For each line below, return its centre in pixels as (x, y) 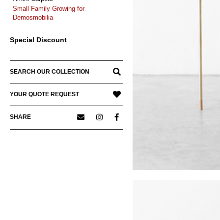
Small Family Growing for (49, 9)
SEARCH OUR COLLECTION (50, 72)
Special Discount (38, 40)
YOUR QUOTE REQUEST (44, 95)
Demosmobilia (33, 18)
